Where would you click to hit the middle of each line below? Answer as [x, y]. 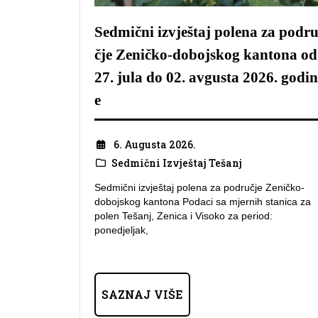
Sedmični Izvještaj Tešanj [176, 163]
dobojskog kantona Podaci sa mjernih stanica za [203, 202]
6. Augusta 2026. [154, 144]
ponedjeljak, [121, 230]
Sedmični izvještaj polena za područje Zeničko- [199, 188]
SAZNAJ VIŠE [142, 295]
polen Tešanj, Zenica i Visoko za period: [183, 216]
